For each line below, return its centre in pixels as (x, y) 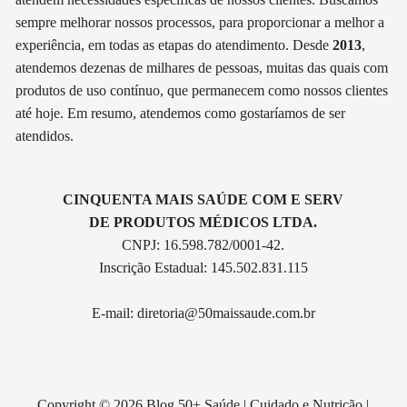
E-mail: (114, 313)
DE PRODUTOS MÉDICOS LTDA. (203, 222)
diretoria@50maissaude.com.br (226, 313)
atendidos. (45, 135)
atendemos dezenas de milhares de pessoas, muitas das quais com (202, 67)
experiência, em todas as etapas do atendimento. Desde (174, 45)
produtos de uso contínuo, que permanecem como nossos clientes (202, 90)
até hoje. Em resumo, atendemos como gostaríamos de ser (181, 113)
